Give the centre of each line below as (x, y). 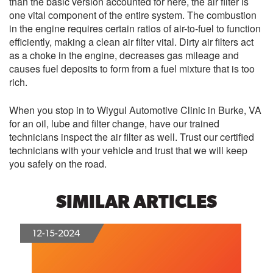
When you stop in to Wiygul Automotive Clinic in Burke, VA (135, 110)
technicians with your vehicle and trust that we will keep (128, 151)
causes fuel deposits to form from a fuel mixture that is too (132, 69)
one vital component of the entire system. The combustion (133, 15)
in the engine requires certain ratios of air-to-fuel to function (135, 29)
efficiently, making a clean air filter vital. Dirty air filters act (131, 42)
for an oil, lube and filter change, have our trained (114, 124)
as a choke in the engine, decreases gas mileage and (124, 55)
